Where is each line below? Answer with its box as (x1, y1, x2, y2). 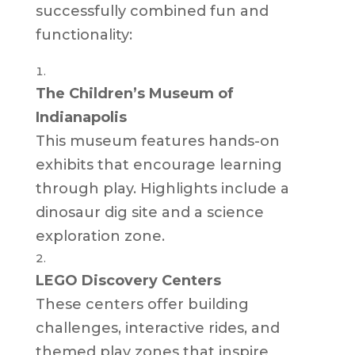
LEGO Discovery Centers (35, 271, 221, 289)
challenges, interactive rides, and (35, 319, 280, 337)
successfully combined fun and (35, 2, 269, 20)
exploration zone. (35, 227, 165, 245)
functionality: (35, 25, 132, 44)
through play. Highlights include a (35, 179, 289, 197)
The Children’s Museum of (35, 84, 234, 102)
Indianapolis (35, 108, 127, 126)
